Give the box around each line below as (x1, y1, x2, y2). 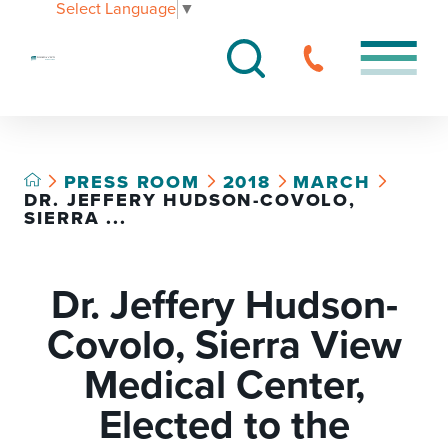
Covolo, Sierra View (46, 320, 402, 369)
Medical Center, (83, 360, 365, 409)
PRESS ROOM (63, 170, 200, 193)
